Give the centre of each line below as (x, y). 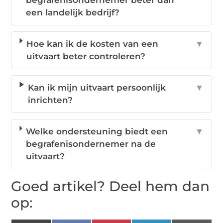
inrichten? (51, 100)
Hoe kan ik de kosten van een (93, 44)
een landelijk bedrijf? (72, 13)
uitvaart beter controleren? (86, 56)
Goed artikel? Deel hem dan (111, 186)
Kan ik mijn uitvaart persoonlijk (97, 88)
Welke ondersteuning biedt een (97, 132)
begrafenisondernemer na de (91, 144)
